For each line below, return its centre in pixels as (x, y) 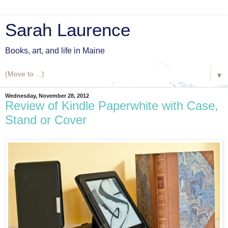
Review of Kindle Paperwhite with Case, (112, 106)
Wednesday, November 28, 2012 (47, 96)
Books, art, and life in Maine (55, 51)
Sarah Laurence (68, 30)
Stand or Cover (46, 120)
